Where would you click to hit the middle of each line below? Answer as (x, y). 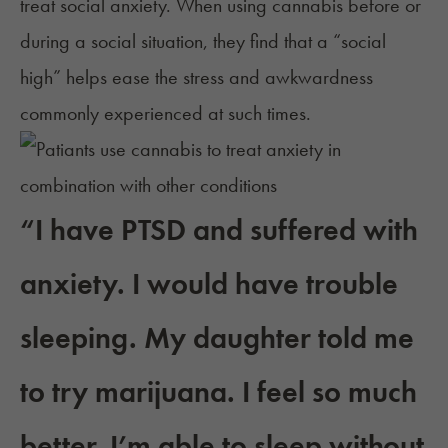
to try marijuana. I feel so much (218, 392)
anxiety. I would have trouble (209, 284)
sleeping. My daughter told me (217, 338)
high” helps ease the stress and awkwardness (196, 77)
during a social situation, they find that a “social (203, 41)
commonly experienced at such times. (165, 113)
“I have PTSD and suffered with (219, 230)
